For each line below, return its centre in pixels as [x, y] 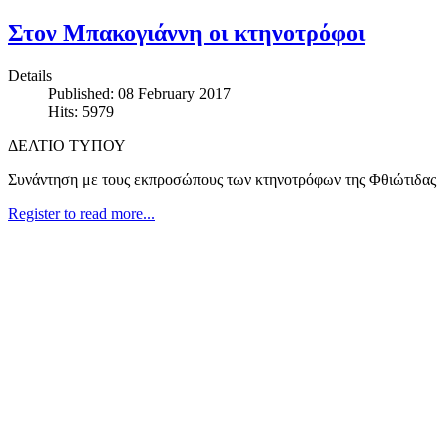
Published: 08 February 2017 [139, 93]
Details [30, 75]
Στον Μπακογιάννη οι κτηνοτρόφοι [186, 32]
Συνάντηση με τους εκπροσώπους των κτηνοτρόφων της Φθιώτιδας [222, 179]
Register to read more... [81, 213]
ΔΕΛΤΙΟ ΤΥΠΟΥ [67, 145]
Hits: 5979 [81, 111]
